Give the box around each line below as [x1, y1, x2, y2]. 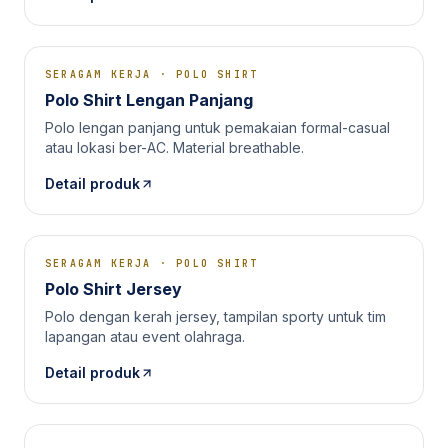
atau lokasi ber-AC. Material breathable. [45, 139, 304, 156]
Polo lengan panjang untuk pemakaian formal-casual [45, 119, 390, 136]
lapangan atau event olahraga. [45, 328, 245, 345]
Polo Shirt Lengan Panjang [45, 90, 253, 110]
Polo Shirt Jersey [45, 279, 182, 299]
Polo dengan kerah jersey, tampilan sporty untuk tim [45, 308, 386, 325]
